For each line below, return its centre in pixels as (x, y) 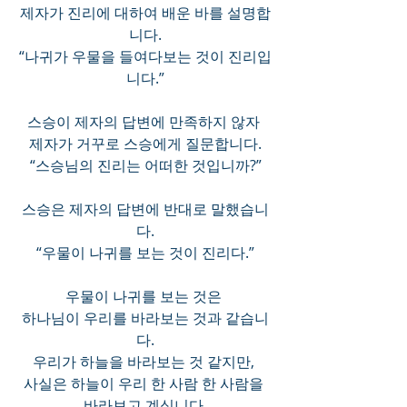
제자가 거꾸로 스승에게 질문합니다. (145, 144)
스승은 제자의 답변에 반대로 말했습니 (145, 209)
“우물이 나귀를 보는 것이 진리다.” (145, 253)
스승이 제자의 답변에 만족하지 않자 (145, 122)
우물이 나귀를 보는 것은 (145, 297)
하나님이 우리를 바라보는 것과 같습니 (145, 318)
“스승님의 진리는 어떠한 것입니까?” (145, 166)
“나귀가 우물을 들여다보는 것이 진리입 (145, 57)
